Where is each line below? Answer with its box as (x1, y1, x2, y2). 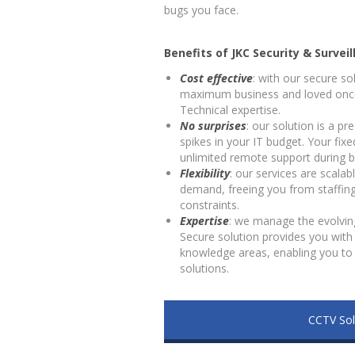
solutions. (180, 261, 229, 276)
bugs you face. (164, 2, 239, 17)
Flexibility (180, 166, 230, 181)
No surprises (180, 118, 246, 133)
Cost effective (180, 71, 253, 86)
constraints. (180, 197, 239, 212)
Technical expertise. (180, 102, 281, 117)
